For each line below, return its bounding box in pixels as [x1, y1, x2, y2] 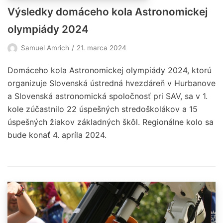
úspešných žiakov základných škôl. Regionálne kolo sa [7, 116, 214, 127]
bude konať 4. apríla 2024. [7, 129, 107, 140]
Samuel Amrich [21, 43, 69, 52]
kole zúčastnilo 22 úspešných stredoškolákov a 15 [7, 104, 198, 114]
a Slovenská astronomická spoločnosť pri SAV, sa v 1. [7, 91, 208, 101]
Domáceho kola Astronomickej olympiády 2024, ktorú [7, 65, 212, 75]
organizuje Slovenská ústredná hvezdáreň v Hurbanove [7, 78, 216, 88]
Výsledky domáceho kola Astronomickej [7, 5, 208, 18]
